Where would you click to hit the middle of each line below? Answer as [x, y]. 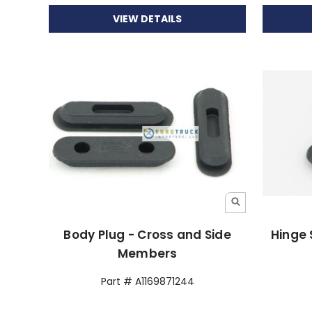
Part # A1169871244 [147, 281]
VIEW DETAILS [148, 18]
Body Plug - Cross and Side [147, 234]
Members [147, 253]
